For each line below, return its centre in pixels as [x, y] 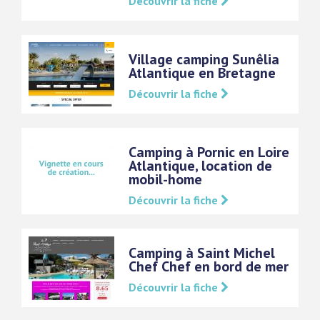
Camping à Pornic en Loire [209, 152]
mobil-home [165, 179]
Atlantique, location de [200, 166]
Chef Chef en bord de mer [209, 266]
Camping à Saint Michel [202, 253]
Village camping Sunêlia [204, 59]
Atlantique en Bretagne [202, 73]
